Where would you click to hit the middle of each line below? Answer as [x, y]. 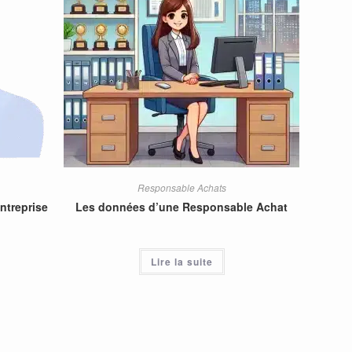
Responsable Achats [181, 187]
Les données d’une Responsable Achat [182, 206]
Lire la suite [181, 261]
